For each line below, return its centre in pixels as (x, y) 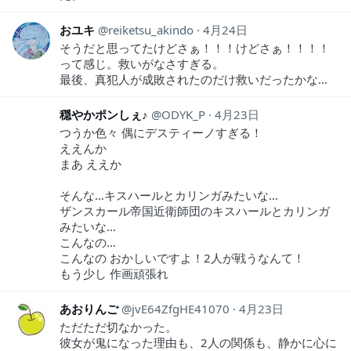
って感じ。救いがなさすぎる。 (142, 63)
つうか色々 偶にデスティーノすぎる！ (161, 132)
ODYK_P (183, 114)
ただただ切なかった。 (118, 326)
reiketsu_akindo (151, 29)
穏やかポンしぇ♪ (104, 114)
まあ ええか (90, 163)
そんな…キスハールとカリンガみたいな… (169, 195)
